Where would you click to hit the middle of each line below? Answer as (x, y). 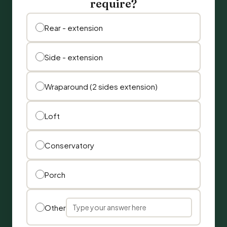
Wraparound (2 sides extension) (101, 86)
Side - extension (73, 57)
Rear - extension (73, 27)
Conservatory (69, 145)
